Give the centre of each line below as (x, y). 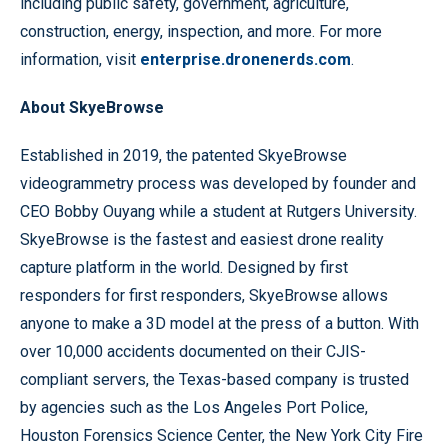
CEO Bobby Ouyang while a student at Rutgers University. (218, 211)
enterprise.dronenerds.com (245, 59)
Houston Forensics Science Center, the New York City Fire (221, 435)
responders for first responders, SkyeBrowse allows (204, 295)
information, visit (80, 59)
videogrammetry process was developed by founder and (218, 183)
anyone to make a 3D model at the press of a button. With (219, 323)
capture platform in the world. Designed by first (184, 267)
